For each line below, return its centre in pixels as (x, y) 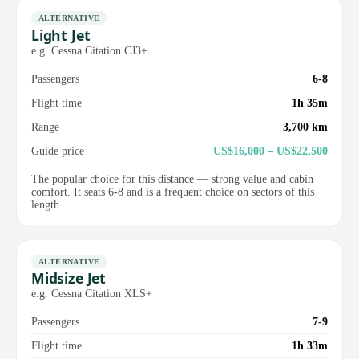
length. (47, 204)
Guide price (58, 150)
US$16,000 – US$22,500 (270, 150)
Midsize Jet (69, 278)
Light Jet (61, 35)
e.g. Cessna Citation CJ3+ (89, 50)
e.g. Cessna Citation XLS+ (92, 294)
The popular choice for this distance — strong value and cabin (172, 179)
